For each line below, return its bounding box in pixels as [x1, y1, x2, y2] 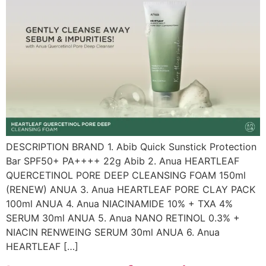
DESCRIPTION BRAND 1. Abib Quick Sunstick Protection [6, 140, 256, 153]
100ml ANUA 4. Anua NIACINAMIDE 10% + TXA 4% [6, 197, 233, 210]
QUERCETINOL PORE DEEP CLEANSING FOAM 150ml [6, 169, 246, 181]
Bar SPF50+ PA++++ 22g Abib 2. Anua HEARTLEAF [6, 154, 239, 167]
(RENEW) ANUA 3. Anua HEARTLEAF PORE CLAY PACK [6, 183, 255, 195]
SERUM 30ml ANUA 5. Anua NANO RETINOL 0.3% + [6, 211, 240, 224]
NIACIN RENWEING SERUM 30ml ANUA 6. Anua [6, 226, 220, 238]
